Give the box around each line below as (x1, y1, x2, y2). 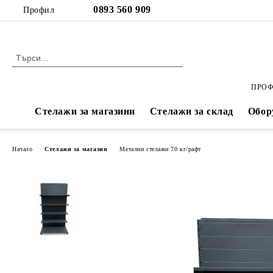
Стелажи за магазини (35, 106, 135, 116)
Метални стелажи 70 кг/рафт (119, 145, 202, 152)
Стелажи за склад (149, 106, 233, 116)
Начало (12, 145, 33, 152)
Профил (23, 5, 55, 15)
